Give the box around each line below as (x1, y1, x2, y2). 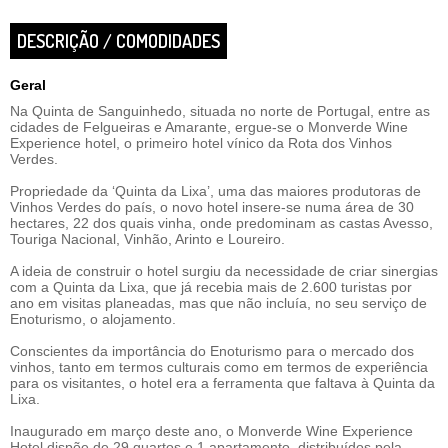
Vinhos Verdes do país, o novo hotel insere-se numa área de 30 (10, 199, 414, 215)
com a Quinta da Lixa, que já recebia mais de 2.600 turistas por (10, 279, 412, 295)
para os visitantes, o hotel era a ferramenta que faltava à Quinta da (10, 375, 435, 391)
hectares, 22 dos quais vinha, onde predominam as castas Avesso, (10, 215, 433, 231)
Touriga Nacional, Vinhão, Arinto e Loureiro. (10, 231, 289, 247)
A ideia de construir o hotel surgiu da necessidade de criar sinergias (10, 263, 438, 279)
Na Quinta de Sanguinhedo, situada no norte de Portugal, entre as (10, 103, 430, 119)
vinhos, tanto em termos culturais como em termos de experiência (10, 359, 428, 375)
